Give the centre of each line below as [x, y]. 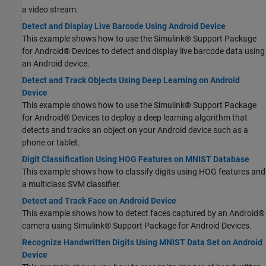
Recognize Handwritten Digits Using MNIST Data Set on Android [142, 242]
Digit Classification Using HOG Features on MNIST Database [136, 159]
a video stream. [50, 9]
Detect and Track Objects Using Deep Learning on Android [131, 80]
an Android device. [56, 63]
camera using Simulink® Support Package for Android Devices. [137, 225]
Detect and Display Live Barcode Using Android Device [124, 26]
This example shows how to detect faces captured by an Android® [143, 213]
